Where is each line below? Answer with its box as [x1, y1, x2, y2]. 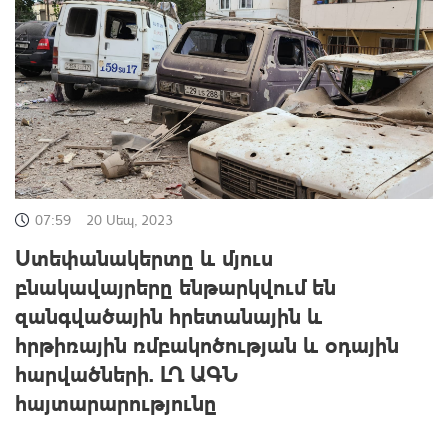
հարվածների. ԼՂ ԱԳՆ [15, 358, 238, 387]
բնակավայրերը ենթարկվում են [15, 271, 336, 300]
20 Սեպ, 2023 [86, 210, 173, 228]
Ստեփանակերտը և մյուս [15, 242, 273, 271]
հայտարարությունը [15, 387, 217, 416]
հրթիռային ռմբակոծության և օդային [15, 329, 399, 358]
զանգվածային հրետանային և [15, 300, 323, 329]
